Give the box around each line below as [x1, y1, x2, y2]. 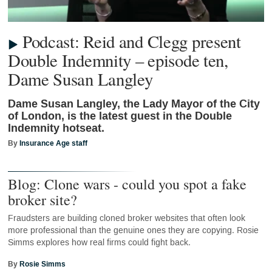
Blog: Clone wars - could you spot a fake [7, 174, 246, 194]
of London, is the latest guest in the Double [7, 109, 232, 124]
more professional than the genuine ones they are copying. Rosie [7, 224, 259, 236]
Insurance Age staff [19, 138, 87, 149]
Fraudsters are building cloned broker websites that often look [7, 212, 245, 224]
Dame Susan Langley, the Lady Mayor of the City [7, 97, 260, 112]
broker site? [7, 189, 77, 209]
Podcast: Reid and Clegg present [22, 30, 241, 53]
